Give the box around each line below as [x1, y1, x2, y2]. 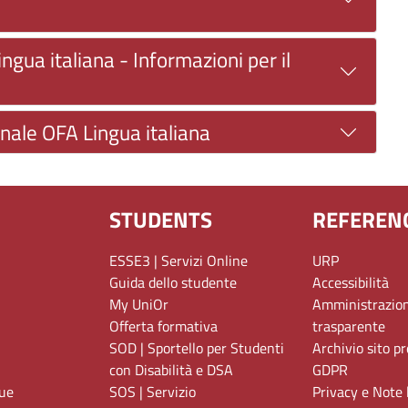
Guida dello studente [108, 270, 237, 293]
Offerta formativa [108, 314, 218, 337]
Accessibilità [311, 270, 389, 293]
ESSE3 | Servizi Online [108, 249, 248, 271]
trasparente [311, 314, 385, 337]
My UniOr [108, 292, 168, 315]
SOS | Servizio [108, 380, 196, 403]
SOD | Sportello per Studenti [108, 336, 284, 359]
